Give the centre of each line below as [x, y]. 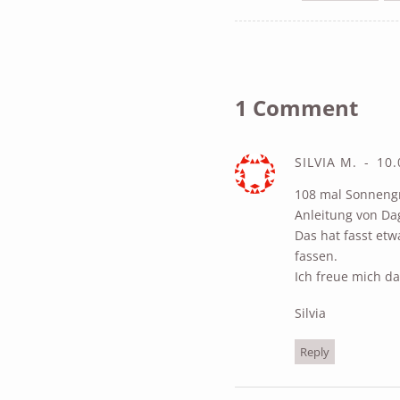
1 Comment [296, 108]
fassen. [316, 256]
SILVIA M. [325, 162]
